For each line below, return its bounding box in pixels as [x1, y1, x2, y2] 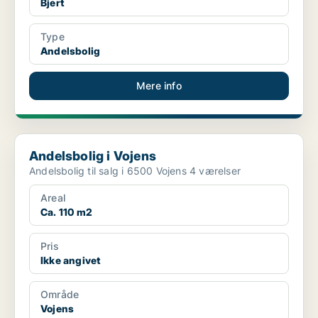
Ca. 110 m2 [40, 206, 92, 219]
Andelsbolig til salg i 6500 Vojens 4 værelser [189, 165, 241, 177]
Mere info [136, 79, 182, 92]
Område [40, 288, 79, 301]
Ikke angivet [40, 254, 101, 267]
